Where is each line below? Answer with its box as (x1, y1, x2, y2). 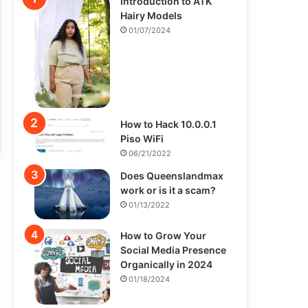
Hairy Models (120, 10, 182, 21)
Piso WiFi (120, 132, 164, 144)
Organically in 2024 (120, 258, 212, 271)
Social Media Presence (120, 244, 226, 256)
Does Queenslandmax (120, 169, 223, 181)
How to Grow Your (120, 230, 206, 242)
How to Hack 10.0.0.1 (120, 118, 217, 130)
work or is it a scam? (120, 184, 216, 196)
